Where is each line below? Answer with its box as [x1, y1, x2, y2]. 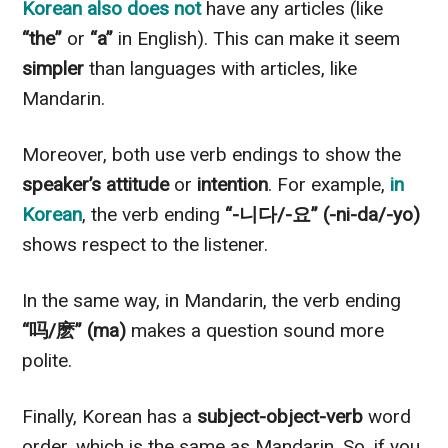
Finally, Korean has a [22, 404, 198, 428]
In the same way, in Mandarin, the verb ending [22, 288, 402, 312]
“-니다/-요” [225, 202, 319, 226]
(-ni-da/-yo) [323, 202, 421, 226]
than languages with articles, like [84, 56, 358, 80]
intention [197, 172, 269, 196]
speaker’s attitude [22, 172, 170, 196]
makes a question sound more [126, 318, 385, 342]
